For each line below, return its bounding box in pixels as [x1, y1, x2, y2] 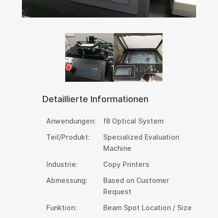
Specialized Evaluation [103, 133, 179, 142]
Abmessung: [46, 177, 87, 185]
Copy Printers [103, 161, 149, 169]
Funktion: [46, 204, 76, 212]
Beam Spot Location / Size [103, 204, 192, 212]
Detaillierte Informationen [42, 94, 148, 105]
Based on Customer [103, 177, 169, 185]
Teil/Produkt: [46, 133, 90, 142]
